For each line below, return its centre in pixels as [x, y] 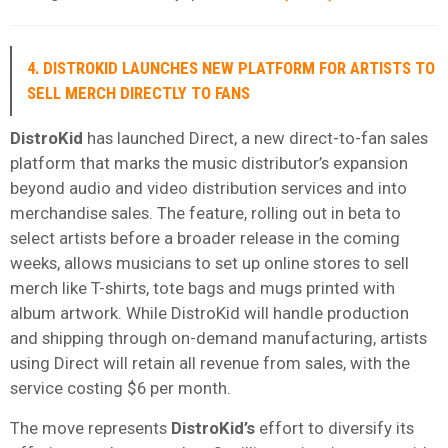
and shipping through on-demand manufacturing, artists [218, 337]
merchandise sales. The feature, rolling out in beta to [205, 212]
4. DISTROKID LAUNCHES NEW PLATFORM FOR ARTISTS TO [231, 67]
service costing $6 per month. [120, 387]
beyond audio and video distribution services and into [208, 187]
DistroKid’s [213, 427]
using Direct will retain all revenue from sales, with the [210, 362]
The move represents [90, 427]
